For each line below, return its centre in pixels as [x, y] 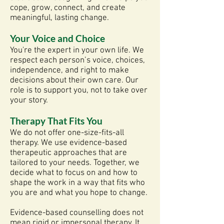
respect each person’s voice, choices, [77, 60]
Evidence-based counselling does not [77, 213]
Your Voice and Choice [57, 38]
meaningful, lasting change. [59, 18]
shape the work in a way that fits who [77, 183]
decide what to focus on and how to [74, 173]
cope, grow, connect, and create [68, 8]
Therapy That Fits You [56, 121]
